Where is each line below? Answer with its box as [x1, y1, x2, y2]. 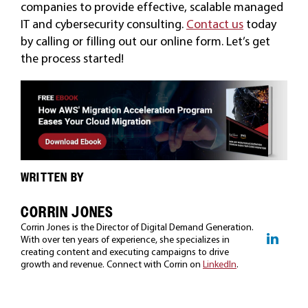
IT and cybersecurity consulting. [20, 16, 186, 32]
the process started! [20, 50, 124, 66]
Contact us [186, 16, 243, 32]
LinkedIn [202, 258, 236, 271]
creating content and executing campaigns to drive [20, 245, 229, 258]
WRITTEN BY [20, 170, 84, 185]
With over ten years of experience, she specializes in [20, 233, 230, 246]
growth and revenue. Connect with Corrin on [20, 258, 203, 271]
